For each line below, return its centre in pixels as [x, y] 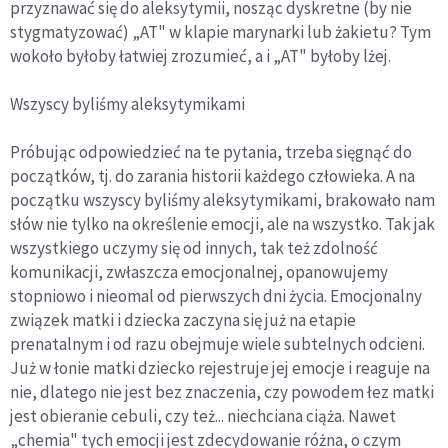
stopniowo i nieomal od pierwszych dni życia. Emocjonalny [216, 295]
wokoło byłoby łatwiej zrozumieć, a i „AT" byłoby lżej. [200, 55]
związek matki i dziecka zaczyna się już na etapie [183, 319]
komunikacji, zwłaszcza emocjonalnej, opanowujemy [199, 271]
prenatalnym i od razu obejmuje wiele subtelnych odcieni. [217, 343]
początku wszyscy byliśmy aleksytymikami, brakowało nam [222, 199]
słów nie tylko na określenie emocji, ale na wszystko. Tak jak [222, 223]
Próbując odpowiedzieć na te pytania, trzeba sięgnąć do [211, 151]
